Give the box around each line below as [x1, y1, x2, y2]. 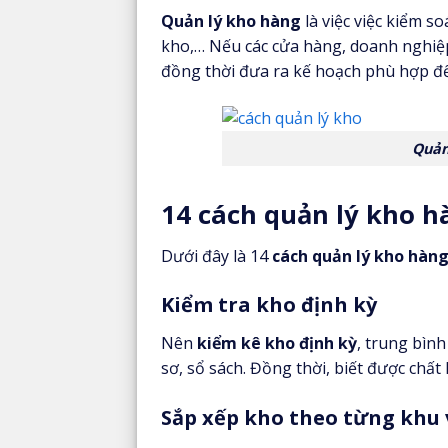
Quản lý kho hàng [161, 10, 301, 33]
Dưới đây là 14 [161, 244, 272, 267]
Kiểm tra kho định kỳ [161, 291, 377, 319]
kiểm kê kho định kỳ [197, 332, 357, 355]
